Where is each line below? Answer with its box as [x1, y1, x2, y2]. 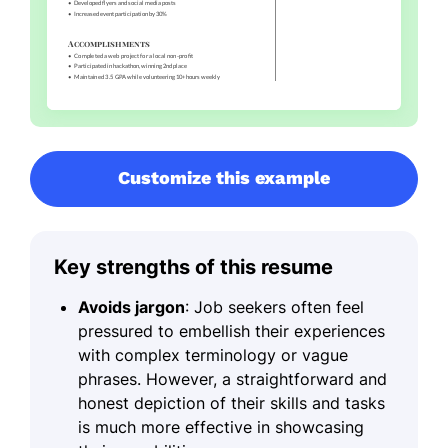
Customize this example [118, 166, 330, 188]
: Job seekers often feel [185, 296, 364, 317]
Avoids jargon [78, 296, 185, 317]
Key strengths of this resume [54, 254, 333, 279]
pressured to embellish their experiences [78, 320, 385, 341]
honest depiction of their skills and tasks [78, 392, 385, 413]
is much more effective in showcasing [78, 416, 364, 437]
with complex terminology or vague [78, 344, 348, 365]
